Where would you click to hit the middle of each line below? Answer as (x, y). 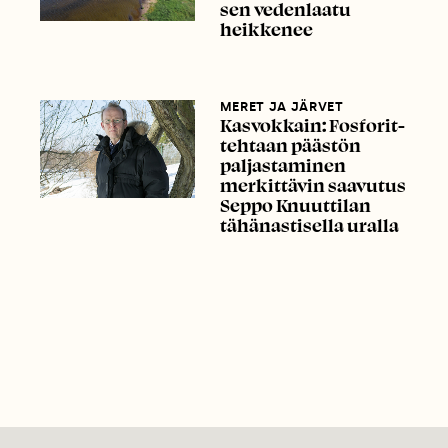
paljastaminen (282, 165)
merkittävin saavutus (312, 185)
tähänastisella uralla (309, 225)
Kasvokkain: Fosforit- (312, 125)
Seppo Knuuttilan (295, 205)
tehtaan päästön (290, 145)
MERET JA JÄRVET (281, 107)
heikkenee (266, 28)
